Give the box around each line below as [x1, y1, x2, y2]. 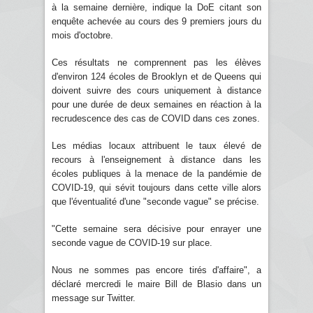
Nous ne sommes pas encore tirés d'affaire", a [52, 264, 261, 275]
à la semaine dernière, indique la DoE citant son [52, 1, 261, 13]
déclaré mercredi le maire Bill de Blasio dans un [52, 278, 261, 289]
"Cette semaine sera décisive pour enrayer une [52, 223, 261, 234]
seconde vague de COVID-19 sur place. [52, 237, 212, 248]
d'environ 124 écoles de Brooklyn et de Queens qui [52, 71, 261, 82]
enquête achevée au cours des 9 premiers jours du [52, 15, 261, 27]
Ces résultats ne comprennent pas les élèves [52, 57, 261, 68]
